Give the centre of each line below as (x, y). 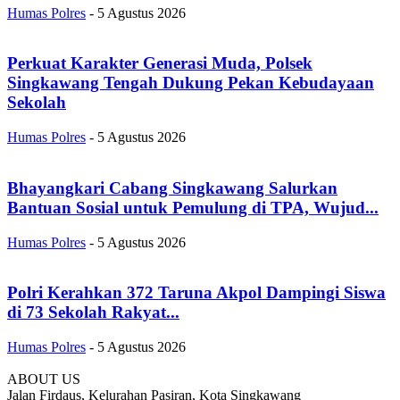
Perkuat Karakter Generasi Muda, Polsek (160, 63)
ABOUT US (44, 379)
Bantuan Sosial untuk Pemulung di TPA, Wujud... (193, 207)
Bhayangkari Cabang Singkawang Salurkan (172, 187)
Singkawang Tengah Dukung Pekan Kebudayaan (191, 83)
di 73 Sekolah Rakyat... (93, 312)
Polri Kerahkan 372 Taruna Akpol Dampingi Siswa (196, 293)
